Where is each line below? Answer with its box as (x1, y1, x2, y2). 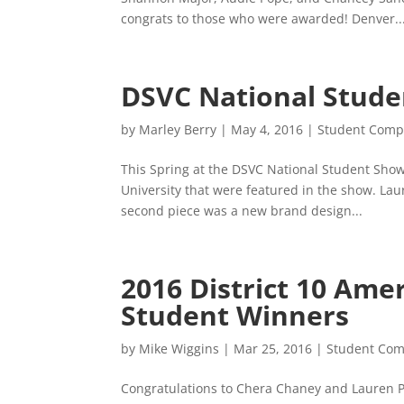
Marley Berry (139, 121, 217, 138)
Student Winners (121, 297, 350, 334)
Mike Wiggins (139, 340, 220, 357)
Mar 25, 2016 (234, 340, 313, 357)
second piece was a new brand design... (121, 202, 363, 219)
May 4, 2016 (231, 121, 304, 138)
